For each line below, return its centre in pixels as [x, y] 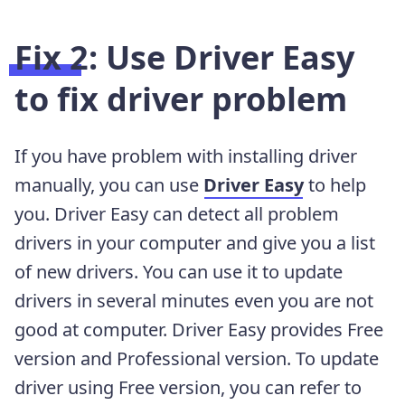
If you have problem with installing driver [186, 155]
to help [337, 184]
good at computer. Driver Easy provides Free [199, 329]
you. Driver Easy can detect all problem [177, 213]
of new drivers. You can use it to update [179, 271]
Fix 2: [60, 57]
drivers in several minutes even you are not [194, 300]
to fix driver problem [181, 99]
